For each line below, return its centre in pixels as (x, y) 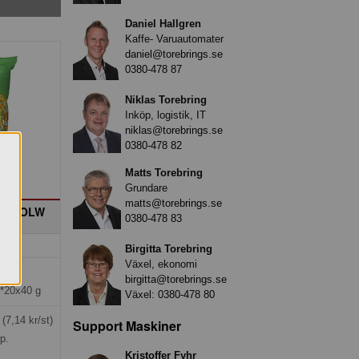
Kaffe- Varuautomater (174, 38)
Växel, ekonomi (161, 264)
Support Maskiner (127, 325)
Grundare (146, 188)
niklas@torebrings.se (174, 130)
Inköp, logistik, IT (165, 115)
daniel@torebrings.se (174, 54)
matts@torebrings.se (173, 203)
